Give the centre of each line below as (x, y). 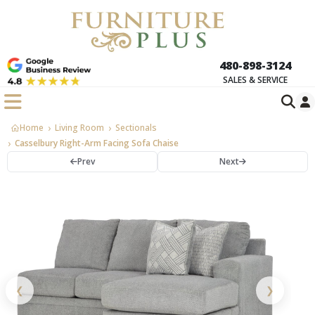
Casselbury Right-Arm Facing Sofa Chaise (97, 143)
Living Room (79, 128)
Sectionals (136, 128)
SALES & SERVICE (255, 79)
